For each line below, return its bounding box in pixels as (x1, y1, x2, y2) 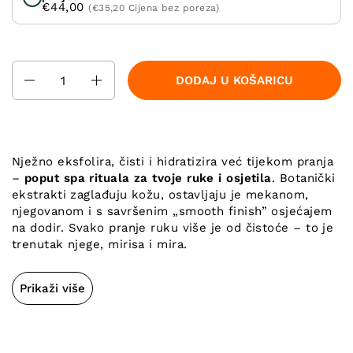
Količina (13, 62, 60, 77)
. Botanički (271, 171, 336, 186)
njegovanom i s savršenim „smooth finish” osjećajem (12, 204, 333, 219)
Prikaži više (20, 281, 85, 296)
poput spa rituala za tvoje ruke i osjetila (24, 171, 272, 186)
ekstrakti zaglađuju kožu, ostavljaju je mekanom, (12, 188, 309, 203)
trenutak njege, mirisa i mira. (12, 237, 188, 252)
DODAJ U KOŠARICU (176, 73, 293, 88)
